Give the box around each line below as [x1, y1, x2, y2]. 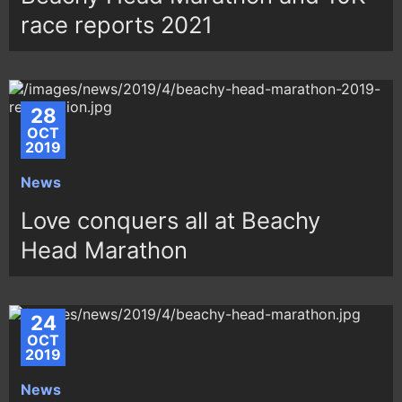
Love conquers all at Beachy [21, 205, 321, 234]
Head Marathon [21, 235, 188, 264]
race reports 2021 [21, 11, 214, 39]
